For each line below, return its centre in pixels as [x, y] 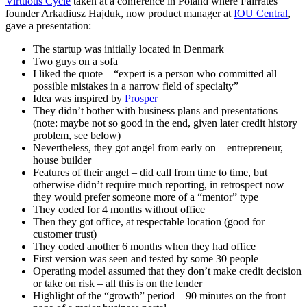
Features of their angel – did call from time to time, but [150, 173]
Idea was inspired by [79, 99]
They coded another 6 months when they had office [144, 247]
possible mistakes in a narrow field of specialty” [136, 86]
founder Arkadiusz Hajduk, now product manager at [120, 14]
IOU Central [261, 14]
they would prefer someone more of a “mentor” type [146, 197]
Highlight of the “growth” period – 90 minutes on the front [159, 296]
